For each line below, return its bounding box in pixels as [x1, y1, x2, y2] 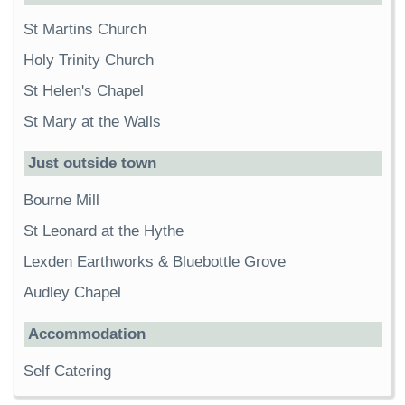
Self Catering [24, 363, 111, 381]
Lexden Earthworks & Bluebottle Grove [24, 253, 286, 271]
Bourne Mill [24, 192, 99, 210]
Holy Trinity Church [24, 52, 154, 70]
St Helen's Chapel [24, 82, 144, 100]
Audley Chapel [24, 284, 121, 302]
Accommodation [28, 325, 146, 344]
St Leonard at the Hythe [24, 222, 184, 240]
